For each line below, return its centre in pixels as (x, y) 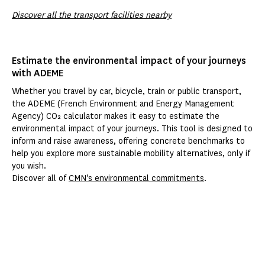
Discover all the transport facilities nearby (92, 15)
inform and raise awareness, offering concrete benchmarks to (128, 141)
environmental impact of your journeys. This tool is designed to (132, 129)
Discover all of (40, 179)
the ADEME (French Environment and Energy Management (123, 104)
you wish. (30, 166)
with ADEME (38, 73)
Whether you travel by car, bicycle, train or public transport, (127, 92)
